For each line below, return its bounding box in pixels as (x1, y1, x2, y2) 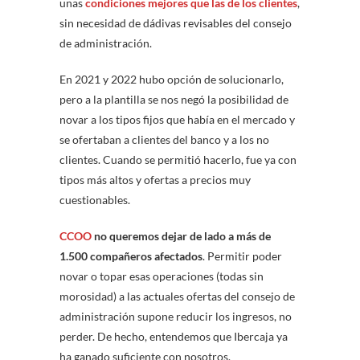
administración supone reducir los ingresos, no (59, 309, 292, 324)
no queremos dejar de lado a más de (94, 229, 271, 243)
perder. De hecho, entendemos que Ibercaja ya (59, 329, 288, 344)
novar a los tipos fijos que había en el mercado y (59, 112, 295, 127)
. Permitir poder (202, 249, 282, 264)
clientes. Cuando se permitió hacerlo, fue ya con (59, 153, 297, 167)
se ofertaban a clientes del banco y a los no (59, 133, 269, 147)
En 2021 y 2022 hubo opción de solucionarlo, (59, 72, 284, 87)
